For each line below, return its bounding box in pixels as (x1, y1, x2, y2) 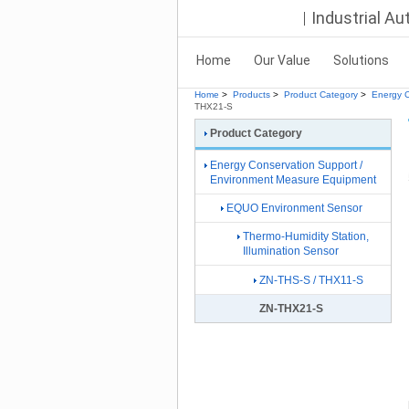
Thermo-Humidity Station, (243, 230, 369, 244)
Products (233, 89, 270, 100)
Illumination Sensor (243, 245, 339, 258)
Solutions (333, 53, 389, 68)
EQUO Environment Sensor (226, 201, 362, 215)
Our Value (254, 53, 310, 68)
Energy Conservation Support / (210, 158, 362, 172)
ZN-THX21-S (259, 302, 323, 316)
